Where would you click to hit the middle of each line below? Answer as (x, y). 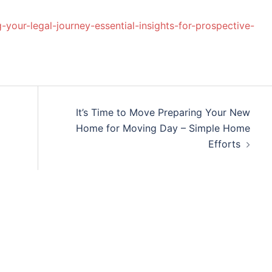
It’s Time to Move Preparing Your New (163, 112)
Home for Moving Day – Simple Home (163, 128)
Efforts (224, 144)
